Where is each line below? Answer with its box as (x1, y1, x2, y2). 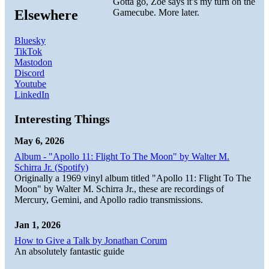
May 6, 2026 (14, 135, 64, 146)
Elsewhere (14, 7, 78, 23)
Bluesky (14, 35, 46, 46)
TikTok (14, 46, 42, 56)
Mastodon (14, 56, 52, 67)
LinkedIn (14, 89, 49, 100)
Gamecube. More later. (113, 7, 199, 18)
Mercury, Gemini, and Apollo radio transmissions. (14, 194, 203, 205)
